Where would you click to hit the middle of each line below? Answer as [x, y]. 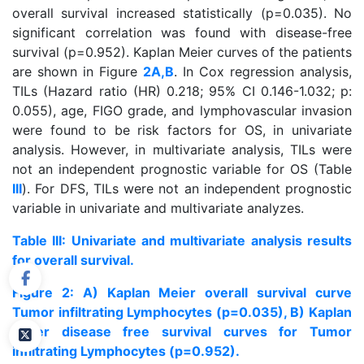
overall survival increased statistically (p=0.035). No [182, 13]
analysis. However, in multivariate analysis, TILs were [182, 149]
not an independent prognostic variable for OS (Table [182, 169]
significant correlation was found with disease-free [182, 32]
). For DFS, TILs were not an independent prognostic [187, 188]
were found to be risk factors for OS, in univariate [182, 130]
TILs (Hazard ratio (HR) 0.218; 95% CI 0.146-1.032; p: [182, 91]
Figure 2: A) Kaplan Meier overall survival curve [182, 292]
